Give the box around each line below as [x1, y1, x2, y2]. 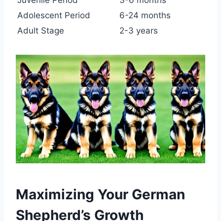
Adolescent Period [17, 10, 90, 21]
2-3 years [119, 26, 158, 36]
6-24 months [119, 10, 171, 21]
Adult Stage [17, 26, 64, 36]
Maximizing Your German [16, 185, 185, 203]
